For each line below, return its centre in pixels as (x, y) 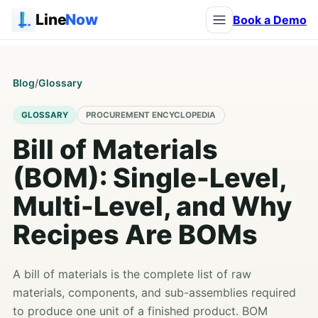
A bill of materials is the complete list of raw (132, 274)
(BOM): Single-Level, (149, 178)
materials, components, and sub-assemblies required (154, 292)
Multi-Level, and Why (152, 206)
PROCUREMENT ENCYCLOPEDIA (151, 115)
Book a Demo (270, 20)
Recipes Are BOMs (135, 235)
